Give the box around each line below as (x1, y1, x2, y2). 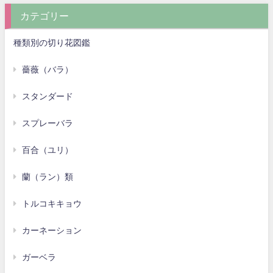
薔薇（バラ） (22, 65, 74, 74)
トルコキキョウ (22, 199, 82, 208)
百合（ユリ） (22, 145, 74, 154)
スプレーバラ (22, 118, 74, 127)
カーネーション (22, 225, 82, 235)
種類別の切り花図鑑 (13, 38, 91, 47)
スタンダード (22, 91, 74, 101)
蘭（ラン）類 (22, 172, 74, 181)
